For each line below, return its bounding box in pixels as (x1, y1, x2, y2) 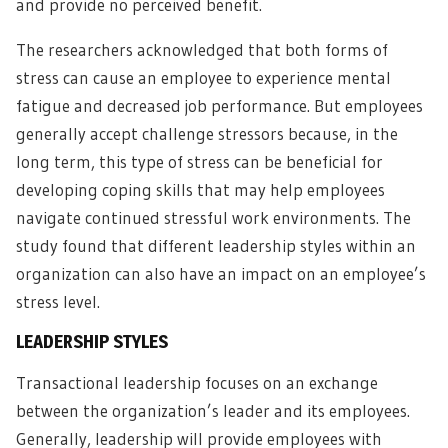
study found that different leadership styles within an (16, 235, 416, 256)
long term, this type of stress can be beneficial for (16, 151, 383, 172)
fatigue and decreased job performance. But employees (16, 95, 423, 116)
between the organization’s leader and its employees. (16, 400, 410, 421)
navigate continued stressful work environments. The (16, 207, 411, 228)
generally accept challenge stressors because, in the (16, 123, 398, 144)
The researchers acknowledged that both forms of (16, 39, 388, 60)
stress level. (16, 291, 107, 312)
